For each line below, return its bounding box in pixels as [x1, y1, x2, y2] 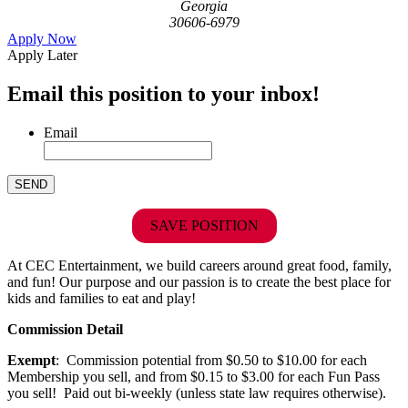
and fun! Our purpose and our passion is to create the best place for [7, 273, 391, 290]
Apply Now [7, 30, 76, 46]
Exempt [7, 352, 56, 368]
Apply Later [7, 46, 77, 63]
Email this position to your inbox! [7, 81, 320, 106]
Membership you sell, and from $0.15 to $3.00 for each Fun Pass [7, 368, 380, 384]
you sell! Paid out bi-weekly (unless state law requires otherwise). [7, 384, 386, 401]
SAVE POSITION [149, 217, 259, 233]
